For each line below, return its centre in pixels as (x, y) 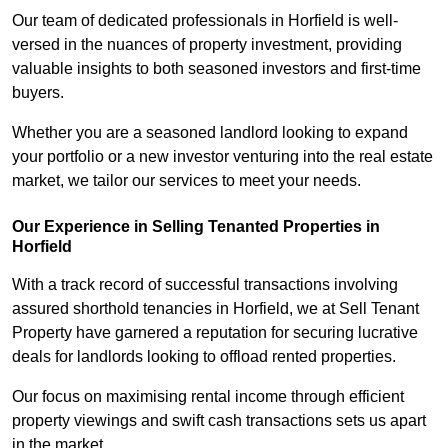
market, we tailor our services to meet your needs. (186, 181)
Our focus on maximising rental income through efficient (208, 397)
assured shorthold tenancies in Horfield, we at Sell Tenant (215, 309)
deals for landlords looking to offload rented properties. (206, 357)
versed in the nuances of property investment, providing (207, 45)
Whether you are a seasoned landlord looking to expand (210, 133)
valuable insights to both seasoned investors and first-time (216, 69)
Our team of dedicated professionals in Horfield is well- (205, 21)
